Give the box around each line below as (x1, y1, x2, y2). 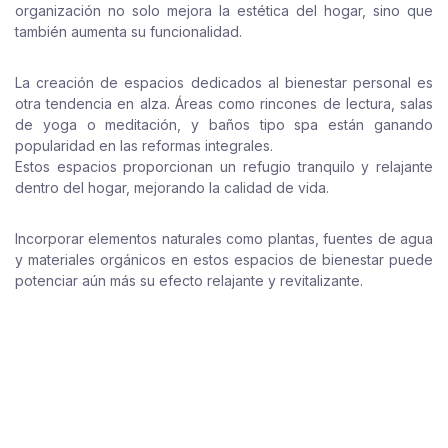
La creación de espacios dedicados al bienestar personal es (15, 74, 433, 91)
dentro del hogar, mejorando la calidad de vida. (15, 179, 329, 196)
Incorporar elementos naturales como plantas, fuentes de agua (15, 230, 433, 247)
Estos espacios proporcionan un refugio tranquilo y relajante (15, 158, 433, 175)
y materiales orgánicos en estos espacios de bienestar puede (15, 251, 433, 268)
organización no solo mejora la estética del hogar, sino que (15, 2, 433, 19)
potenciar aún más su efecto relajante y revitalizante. (15, 272, 363, 289)
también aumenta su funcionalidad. (15, 23, 242, 40)
